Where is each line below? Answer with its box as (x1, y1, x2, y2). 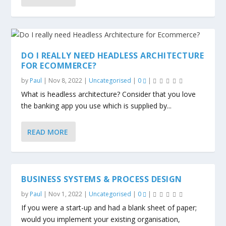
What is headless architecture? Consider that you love (21, 89, 196, 99)
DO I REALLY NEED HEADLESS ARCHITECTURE (21, 50, 204, 61)
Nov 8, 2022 (48, 76, 83, 85)
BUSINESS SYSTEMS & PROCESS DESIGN (21, 174, 182, 185)
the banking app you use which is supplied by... (21, 101, 172, 110)
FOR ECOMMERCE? (21, 60, 97, 71)
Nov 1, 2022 (48, 190, 83, 198)
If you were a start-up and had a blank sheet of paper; (21, 203, 197, 212)
